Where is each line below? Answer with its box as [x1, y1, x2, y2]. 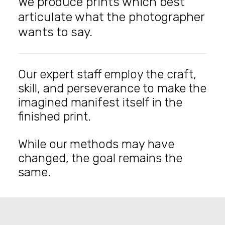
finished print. [18, 109, 91, 124]
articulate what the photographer [18, 10, 204, 24]
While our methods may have [18, 137, 174, 151]
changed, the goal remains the [18, 151, 182, 165]
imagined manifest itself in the [18, 95, 182, 109]
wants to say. [18, 25, 92, 39]
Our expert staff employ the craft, [18, 67, 196, 81]
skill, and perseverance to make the [18, 81, 206, 95]
